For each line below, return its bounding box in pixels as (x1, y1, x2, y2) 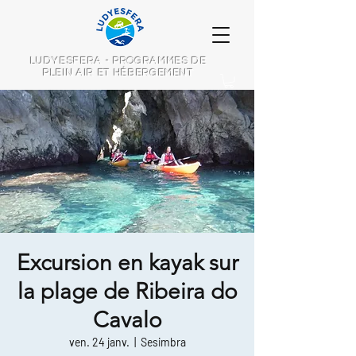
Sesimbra (140, 335, 186, 350)
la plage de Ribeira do (17, 278, 238, 305)
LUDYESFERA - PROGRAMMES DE (29, 56, 207, 67)
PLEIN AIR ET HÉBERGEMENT (43, 68, 194, 79)
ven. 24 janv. (68, 335, 130, 350)
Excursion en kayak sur (16, 250, 238, 277)
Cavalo (92, 307, 162, 334)
